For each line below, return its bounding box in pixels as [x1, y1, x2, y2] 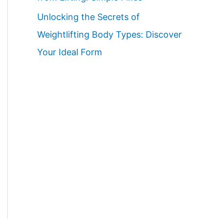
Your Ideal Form [37, 47, 102, 58]
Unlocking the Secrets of [37, 12, 140, 22]
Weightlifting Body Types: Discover [37, 29, 182, 40]
